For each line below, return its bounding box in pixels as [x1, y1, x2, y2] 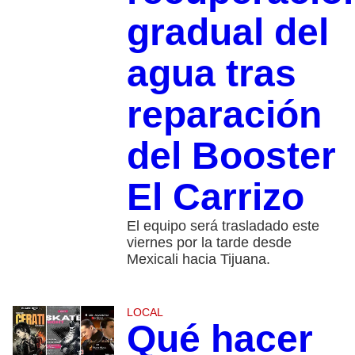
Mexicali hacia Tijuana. [126, 250, 270, 267]
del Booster [126, 134, 336, 177]
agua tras [126, 52, 296, 94]
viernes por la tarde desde [126, 234, 292, 250]
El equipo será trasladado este [126, 217, 319, 234]
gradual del [126, 10, 329, 53]
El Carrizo [126, 175, 304, 218]
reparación [126, 93, 322, 136]
